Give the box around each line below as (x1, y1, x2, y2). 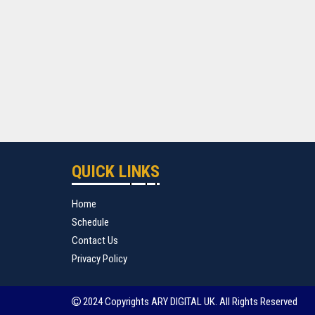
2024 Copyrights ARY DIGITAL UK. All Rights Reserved (81, 295, 297, 308)
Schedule (72, 216, 109, 229)
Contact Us (72, 234, 118, 247)
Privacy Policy (72, 252, 127, 265)
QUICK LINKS (72, 162, 160, 181)
